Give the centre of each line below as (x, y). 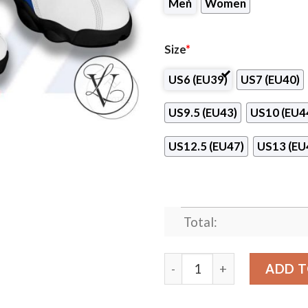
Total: (200, 222)
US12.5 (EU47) (206, 146)
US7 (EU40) (270, 79)
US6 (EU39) (198, 79)
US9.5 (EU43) (203, 113)
